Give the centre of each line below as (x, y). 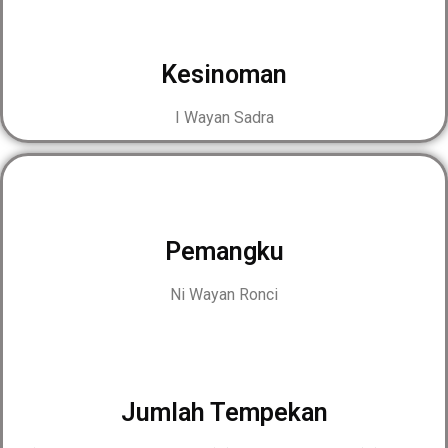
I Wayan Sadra (224, 117)
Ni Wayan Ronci (224, 294)
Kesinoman (224, 74)
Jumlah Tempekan (224, 412)
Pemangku (224, 251)
